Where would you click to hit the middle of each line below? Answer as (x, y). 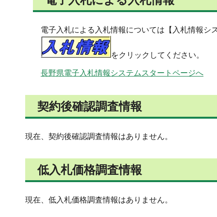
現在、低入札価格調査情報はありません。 (99, 200)
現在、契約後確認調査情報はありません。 (99, 137)
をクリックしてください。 (157, 55)
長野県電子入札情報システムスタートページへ (122, 73)
